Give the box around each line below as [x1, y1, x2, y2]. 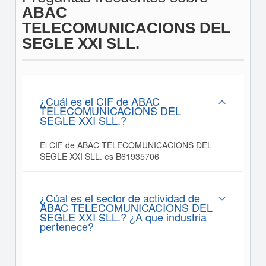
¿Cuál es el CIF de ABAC [39, 93, 160, 109]
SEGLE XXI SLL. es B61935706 [39, 150, 159, 162]
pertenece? [39, 218, 94, 234]
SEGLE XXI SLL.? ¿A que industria [39, 209, 207, 224]
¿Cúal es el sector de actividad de [39, 190, 200, 205]
